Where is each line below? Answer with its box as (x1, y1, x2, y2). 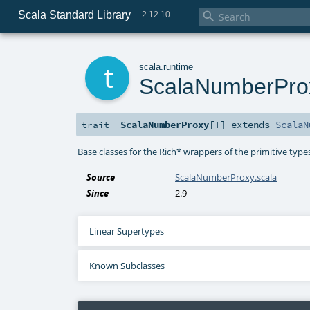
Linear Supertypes (89, 225, 164, 238)
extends (226, 118, 276, 131)
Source (86, 171, 116, 184)
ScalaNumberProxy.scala (175, 171, 277, 184)
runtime (163, 61, 194, 72)
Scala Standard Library (17, 8, 131, 21)
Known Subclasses (89, 259, 165, 273)
